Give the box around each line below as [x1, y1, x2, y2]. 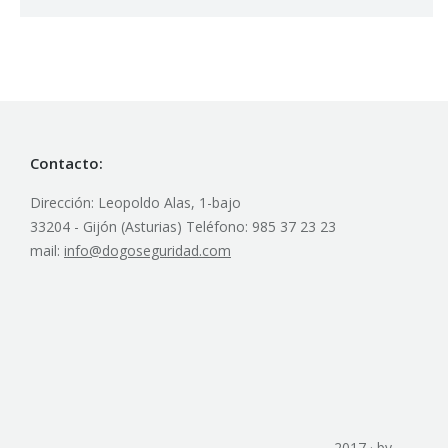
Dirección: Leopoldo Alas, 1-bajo [30, 193, 241, 212]
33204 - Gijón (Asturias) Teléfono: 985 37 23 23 [30, 217, 336, 236]
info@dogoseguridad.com [64, 241, 231, 260]
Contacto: [30, 153, 103, 173]
